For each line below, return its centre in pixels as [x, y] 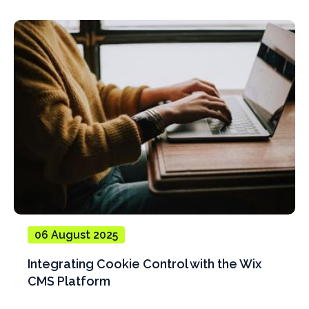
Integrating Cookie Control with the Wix [144, 263]
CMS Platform [69, 281]
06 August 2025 [76, 235]
